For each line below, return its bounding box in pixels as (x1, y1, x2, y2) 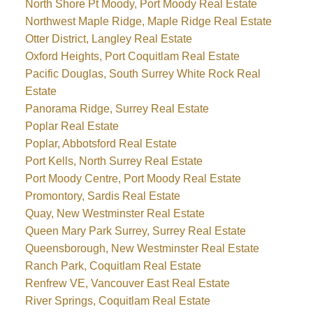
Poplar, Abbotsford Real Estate (24, 137, 177, 150)
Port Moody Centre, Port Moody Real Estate (24, 172, 241, 184)
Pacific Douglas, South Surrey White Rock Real (24, 67, 261, 80)
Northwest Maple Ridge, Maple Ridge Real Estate (24, 15, 272, 27)
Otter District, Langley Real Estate (24, 32, 192, 45)
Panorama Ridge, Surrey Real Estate (24, 102, 209, 115)
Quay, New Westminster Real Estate (24, 207, 205, 219)
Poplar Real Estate (24, 119, 119, 132)
